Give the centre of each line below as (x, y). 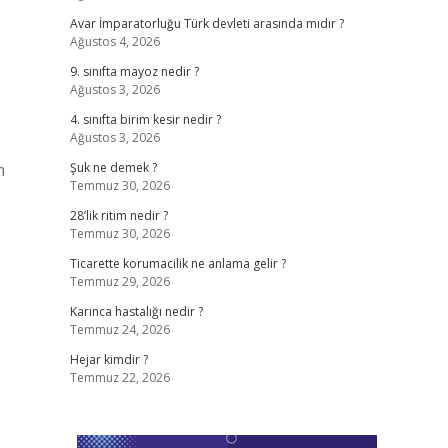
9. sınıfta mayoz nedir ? (134, 71)
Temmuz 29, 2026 (119, 281)
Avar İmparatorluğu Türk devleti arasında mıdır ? (206, 23)
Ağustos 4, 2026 (114, 41)
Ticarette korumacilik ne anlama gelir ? (177, 263)
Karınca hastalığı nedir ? (136, 311)
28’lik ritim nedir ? (118, 215)
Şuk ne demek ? (113, 167)
